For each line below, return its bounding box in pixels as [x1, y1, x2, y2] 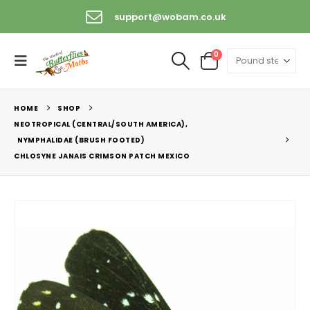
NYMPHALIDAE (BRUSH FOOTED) [17, 135, 145, 146]
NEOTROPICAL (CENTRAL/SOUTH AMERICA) [14, 119, 185, 130]
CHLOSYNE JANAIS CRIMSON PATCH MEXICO [14, 151, 190, 162]
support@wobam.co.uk [113, 10, 226, 24]
